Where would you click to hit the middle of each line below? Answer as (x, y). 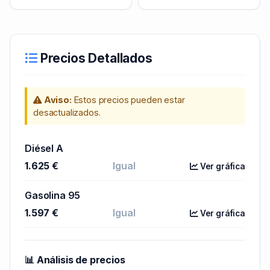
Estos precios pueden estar (128, 100)
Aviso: (58, 100)
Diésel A (44, 149)
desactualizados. (67, 113)
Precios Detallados (95, 58)
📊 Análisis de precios (75, 260)
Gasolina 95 (53, 196)
